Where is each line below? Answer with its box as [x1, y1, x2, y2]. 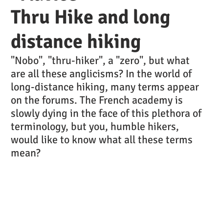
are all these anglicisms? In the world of [11, 67, 192, 81]
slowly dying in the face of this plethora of [11, 107, 201, 120]
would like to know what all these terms [11, 133, 193, 147]
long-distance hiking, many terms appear [11, 80, 199, 94]
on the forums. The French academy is [11, 93, 183, 107]
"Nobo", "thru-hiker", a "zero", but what [11, 54, 190, 67]
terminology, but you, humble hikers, [11, 120, 179, 133]
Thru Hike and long [11, 5, 170, 30]
